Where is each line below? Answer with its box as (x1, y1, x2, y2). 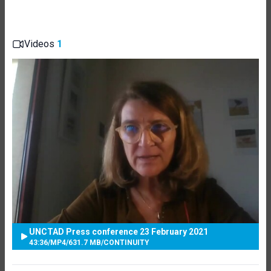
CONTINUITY (103, 238, 149, 247)
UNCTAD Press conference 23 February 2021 (29, 226, 208, 237)
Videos (24, 38, 57, 50)
